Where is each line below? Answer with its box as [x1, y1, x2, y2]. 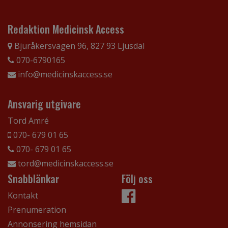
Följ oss [122, 171, 153, 187]
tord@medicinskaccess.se [16, 158, 113, 169]
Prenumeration [8, 204, 66, 216]
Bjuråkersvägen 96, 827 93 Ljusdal [12, 40, 145, 52]
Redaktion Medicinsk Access [8, 21, 124, 37]
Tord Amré [8, 115, 49, 127]
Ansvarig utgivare [8, 96, 81, 112]
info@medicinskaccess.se [16, 69, 112, 80]
